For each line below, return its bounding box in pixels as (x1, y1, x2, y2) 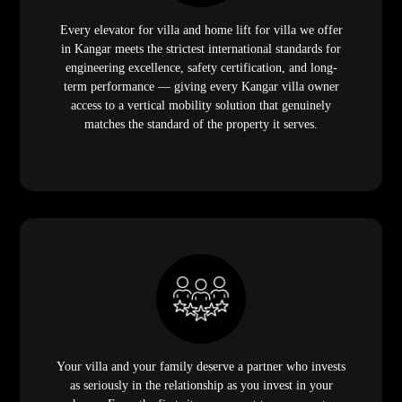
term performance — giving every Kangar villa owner (63, 79, 339, 93)
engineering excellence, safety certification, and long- (65, 60, 337, 74)
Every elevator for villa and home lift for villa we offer (59, 22, 343, 37)
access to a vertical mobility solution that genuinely (71, 98, 331, 112)
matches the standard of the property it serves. (84, 117, 318, 131)
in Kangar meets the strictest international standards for (61, 41, 341, 56)
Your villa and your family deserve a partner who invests (57, 359, 345, 373)
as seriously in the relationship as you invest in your (69, 378, 333, 392)
